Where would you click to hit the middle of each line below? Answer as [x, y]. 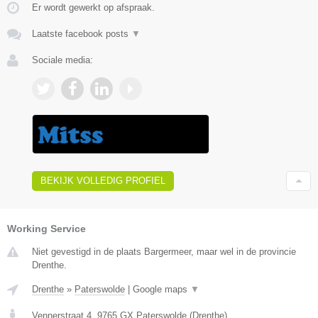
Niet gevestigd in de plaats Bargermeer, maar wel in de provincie [164, 251]
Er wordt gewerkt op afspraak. [93, 8]
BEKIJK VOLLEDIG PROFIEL [103, 180]
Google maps [161, 289]
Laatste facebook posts [82, 34]
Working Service [46, 228]
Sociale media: [62, 60]
